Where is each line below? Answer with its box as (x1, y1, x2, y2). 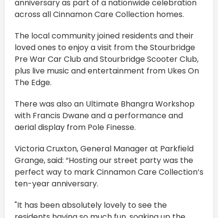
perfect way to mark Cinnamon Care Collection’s (15, 166, 203, 178)
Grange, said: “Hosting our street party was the (15, 155, 193, 166)
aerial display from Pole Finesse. (15, 122, 136, 133)
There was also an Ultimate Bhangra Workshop (15, 98, 195, 110)
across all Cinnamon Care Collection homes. (15, 9, 184, 20)
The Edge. (15, 77, 52, 89)
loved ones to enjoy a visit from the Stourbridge (15, 42, 195, 54)
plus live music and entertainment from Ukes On (15, 65, 199, 77)
